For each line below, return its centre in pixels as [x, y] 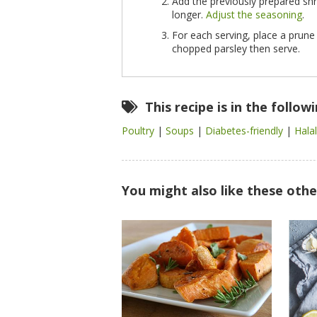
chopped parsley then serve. [236, 48]
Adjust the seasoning [254, 15]
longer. [189, 15]
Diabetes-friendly [246, 131]
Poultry [139, 131]
